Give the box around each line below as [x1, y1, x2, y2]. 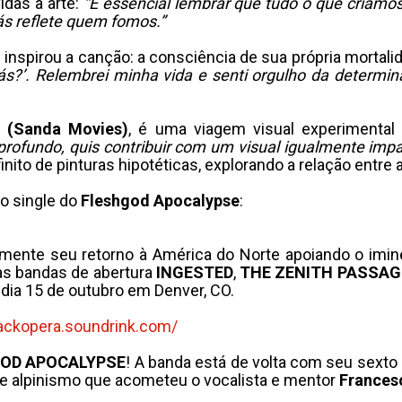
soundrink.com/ [65, 317, 178, 336]
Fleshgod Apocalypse [81, 191, 240, 210]
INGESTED [155, 263, 233, 282]
